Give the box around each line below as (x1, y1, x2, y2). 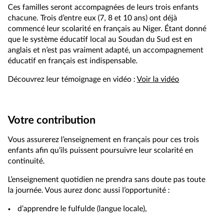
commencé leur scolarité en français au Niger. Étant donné (8, 24, 206, 33)
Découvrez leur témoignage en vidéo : (8, 75, 137, 83)
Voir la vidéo (137, 75, 179, 83)
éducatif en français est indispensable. (8, 56, 138, 65)
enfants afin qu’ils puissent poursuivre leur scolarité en (8, 146, 193, 154)
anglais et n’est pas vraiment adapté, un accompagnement (8, 46, 203, 54)
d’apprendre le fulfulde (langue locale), (18, 204, 147, 213)
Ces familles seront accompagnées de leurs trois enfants (8, 3, 199, 11)
